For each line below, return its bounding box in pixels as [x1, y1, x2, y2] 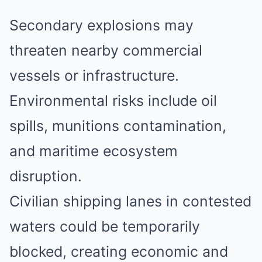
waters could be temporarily [9, 218, 200, 235]
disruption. [9, 167, 82, 185]
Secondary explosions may [9, 16, 194, 34]
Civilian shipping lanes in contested [9, 192, 251, 210]
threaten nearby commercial [9, 42, 202, 59]
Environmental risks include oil [9, 92, 217, 109]
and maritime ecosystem [9, 142, 178, 160]
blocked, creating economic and [9, 243, 228, 260]
